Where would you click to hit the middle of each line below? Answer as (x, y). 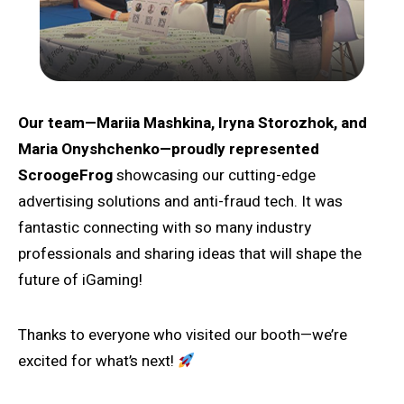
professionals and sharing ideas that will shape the (190, 254)
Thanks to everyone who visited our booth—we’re (183, 335)
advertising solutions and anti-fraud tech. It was (180, 202)
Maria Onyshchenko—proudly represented (169, 150)
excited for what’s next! (98, 362)
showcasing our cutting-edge (214, 176)
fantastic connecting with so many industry (165, 228)
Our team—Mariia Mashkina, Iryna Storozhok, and (193, 124)
